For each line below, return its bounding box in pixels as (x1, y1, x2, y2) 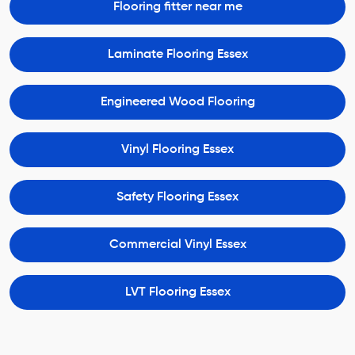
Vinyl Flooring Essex (121, 143, 234, 156)
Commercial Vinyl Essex (109, 238, 246, 251)
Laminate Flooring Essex (107, 48, 248, 61)
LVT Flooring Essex (124, 285, 231, 299)
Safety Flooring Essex (116, 190, 239, 204)
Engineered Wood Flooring (100, 95, 255, 109)
